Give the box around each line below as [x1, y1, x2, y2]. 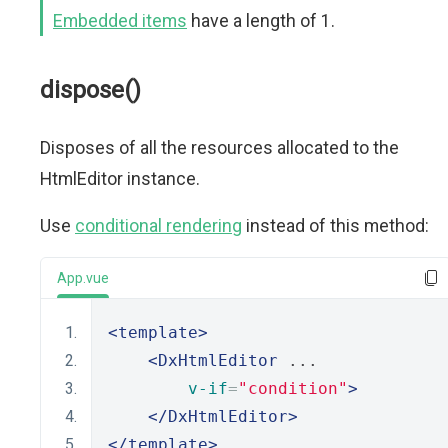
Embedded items [53, 10, 187, 31]
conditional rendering [75, 215, 242, 236]
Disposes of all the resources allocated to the [40, 137, 399, 158]
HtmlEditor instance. [40, 168, 200, 189]
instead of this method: [242, 215, 429, 236]
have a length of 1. [187, 10, 335, 31]
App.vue [57, 270, 109, 286]
